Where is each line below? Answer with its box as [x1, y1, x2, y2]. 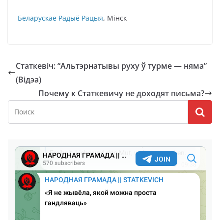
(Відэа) [16, 74, 41, 85]
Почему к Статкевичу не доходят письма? [38, 88, 204, 99]
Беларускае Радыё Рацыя [18, 13, 103, 23]
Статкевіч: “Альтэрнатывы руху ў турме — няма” [16, 60, 207, 71]
